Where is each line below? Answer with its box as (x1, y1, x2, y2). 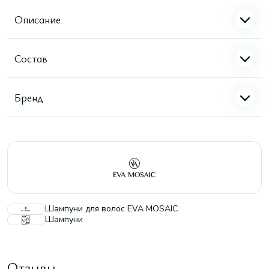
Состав (14, 50, 47, 65)
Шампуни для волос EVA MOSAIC (45, 203, 178, 214)
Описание (14, 11, 61, 26)
